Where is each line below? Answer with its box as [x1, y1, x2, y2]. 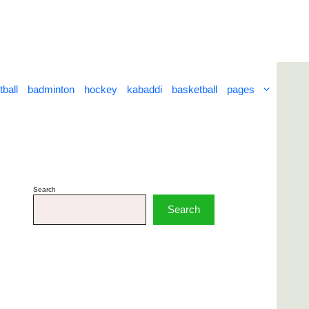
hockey [84, 83, 117, 95]
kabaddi [127, 83, 162, 95]
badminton [28, 83, 74, 95]
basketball [172, 83, 217, 95]
